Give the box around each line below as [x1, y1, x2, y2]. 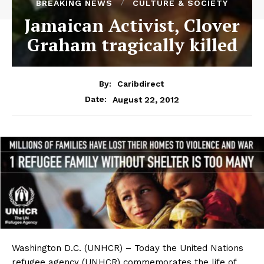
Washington [12, 243, 64, 254]
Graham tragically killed [27, 32, 237, 57]
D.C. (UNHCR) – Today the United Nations [64, 243, 243, 254]
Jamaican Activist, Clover [24, 13, 240, 37]
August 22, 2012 [113, 94, 179, 104]
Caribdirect [117, 79, 164, 89]
